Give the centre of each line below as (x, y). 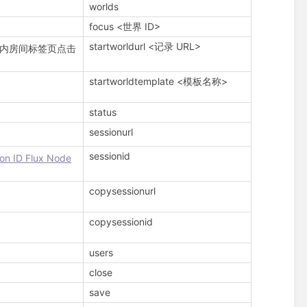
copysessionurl (123, 191)
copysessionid (121, 222)
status (103, 112)
